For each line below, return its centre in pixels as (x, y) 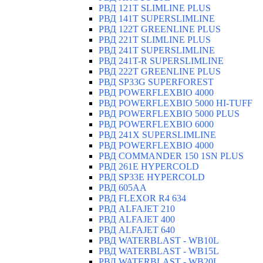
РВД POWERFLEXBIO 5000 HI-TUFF (176, 103)
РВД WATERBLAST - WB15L (159, 251)
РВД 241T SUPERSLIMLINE (157, 50)
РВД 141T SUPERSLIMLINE (157, 19)
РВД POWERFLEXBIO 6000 (156, 124)
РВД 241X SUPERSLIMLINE (157, 135)
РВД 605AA (123, 188)
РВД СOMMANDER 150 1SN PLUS (171, 156)
